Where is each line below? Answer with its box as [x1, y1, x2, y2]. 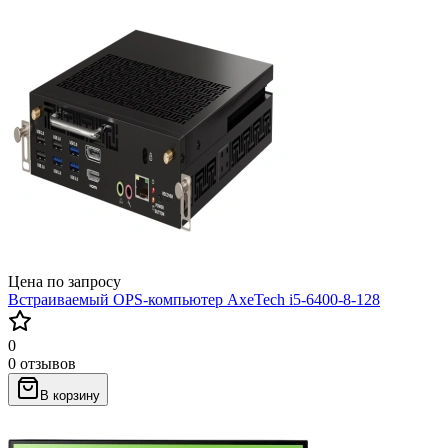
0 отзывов [8, 354, 76, 372]
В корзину [40, 387, 100, 403]
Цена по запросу [8, 272, 121, 290]
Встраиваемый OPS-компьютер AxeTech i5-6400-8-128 [8, 290, 380, 308]
